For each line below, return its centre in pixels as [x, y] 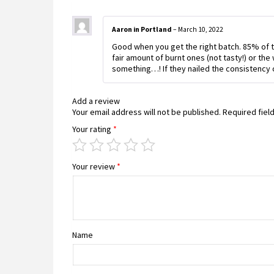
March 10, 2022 [201, 29]
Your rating [93, 129]
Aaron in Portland [143, 29]
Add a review [96, 101]
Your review [94, 167]
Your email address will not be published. [146, 112]
